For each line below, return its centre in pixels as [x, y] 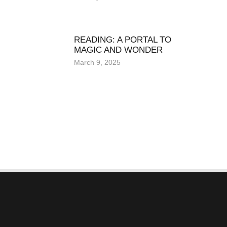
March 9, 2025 [97, 62]
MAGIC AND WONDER [118, 50]
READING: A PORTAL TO [122, 40]
